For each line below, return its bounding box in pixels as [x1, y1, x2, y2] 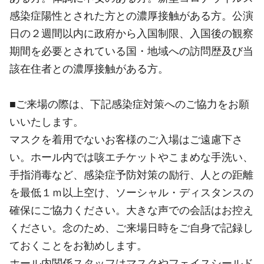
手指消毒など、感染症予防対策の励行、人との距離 [9, 168, 253, 181]
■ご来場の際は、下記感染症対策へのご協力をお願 [9, 97, 249, 110]
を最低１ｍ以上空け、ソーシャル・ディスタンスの [9, 186, 253, 199]
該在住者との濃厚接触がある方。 [9, 62, 169, 75]
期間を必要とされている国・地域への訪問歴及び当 [9, 44, 253, 57]
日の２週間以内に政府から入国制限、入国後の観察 [9, 27, 253, 39]
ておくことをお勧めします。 [9, 239, 147, 252]
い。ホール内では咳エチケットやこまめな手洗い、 [9, 150, 253, 163]
